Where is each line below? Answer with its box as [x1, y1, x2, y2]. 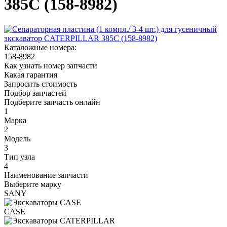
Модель [4, 134, 30, 143]
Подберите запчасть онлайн [4, 97, 100, 106]
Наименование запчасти [4, 170, 88, 179]
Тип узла [4, 152, 35, 161]
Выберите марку [4, 179, 61, 188]
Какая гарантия [4, 70, 57, 79]
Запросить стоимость [4, 79, 77, 88]
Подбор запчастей [4, 88, 66, 97]
